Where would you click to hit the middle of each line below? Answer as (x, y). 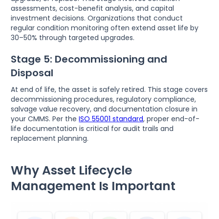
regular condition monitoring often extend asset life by (105, 28)
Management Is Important (93, 186)
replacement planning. (50, 139)
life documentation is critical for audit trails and (92, 129)
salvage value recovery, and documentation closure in (104, 109)
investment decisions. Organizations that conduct (97, 18)
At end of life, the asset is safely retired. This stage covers (109, 90)
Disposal (32, 73)
